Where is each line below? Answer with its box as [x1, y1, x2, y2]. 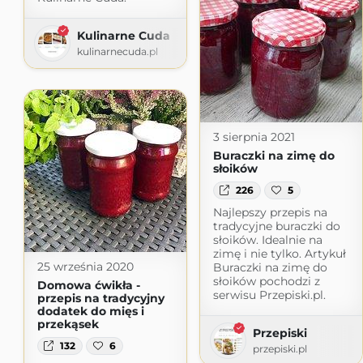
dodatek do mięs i [36, 303, 144, 318]
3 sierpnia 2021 [212, 129, 295, 144]
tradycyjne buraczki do [212, 219, 340, 234]
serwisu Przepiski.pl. [212, 288, 326, 303]
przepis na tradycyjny [36, 290, 164, 305]
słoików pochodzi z [212, 274, 320, 289]
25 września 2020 [36, 258, 134, 274]
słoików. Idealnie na [212, 233, 322, 248]
